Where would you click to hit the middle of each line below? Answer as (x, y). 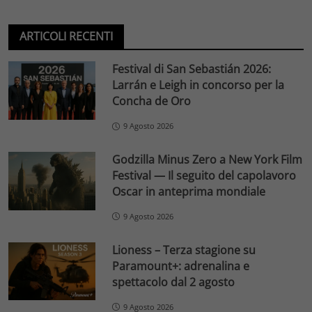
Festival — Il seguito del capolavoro (204, 175)
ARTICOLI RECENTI (66, 37)
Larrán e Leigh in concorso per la (198, 85)
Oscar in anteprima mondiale (189, 191)
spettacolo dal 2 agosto (174, 282)
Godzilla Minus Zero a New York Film (208, 159)
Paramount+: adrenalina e (181, 266)
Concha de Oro (152, 101)
